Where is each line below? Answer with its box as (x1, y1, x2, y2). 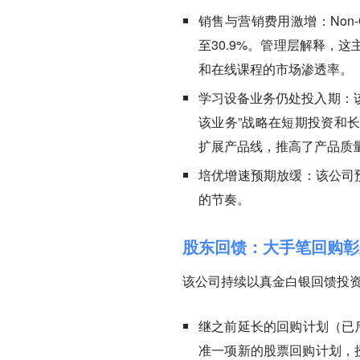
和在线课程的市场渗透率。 (198, 59, 353, 78)
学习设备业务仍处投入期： (198, 88, 354, 107)
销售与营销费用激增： (198, 11, 330, 30)
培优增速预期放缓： (198, 166, 316, 184)
